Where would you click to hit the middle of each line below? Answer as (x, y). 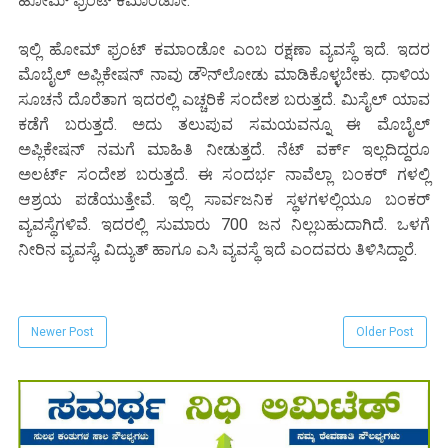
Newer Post (62, 332)
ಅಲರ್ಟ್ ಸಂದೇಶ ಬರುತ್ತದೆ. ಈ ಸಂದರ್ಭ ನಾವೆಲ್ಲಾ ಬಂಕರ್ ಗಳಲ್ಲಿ (224, 175)
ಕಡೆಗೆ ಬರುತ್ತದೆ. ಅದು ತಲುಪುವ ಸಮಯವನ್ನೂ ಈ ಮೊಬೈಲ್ (224, 125)
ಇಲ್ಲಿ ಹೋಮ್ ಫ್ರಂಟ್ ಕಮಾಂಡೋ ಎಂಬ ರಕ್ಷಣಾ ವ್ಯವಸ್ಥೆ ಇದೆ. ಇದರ (224, 50)
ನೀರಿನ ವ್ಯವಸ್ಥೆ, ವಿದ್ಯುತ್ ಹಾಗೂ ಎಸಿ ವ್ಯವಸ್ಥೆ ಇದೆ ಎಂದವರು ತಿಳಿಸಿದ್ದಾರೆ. (217, 250)
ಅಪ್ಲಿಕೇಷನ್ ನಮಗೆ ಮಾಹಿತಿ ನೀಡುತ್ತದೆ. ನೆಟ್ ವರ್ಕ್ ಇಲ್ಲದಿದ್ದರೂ (224, 150)
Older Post (385, 332)
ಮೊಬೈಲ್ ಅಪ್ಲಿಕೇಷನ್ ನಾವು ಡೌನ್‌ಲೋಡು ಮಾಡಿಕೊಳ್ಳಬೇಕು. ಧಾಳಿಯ (224, 75)
